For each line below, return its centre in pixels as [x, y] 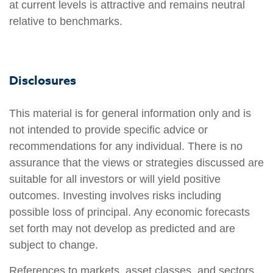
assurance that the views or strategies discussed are [136, 163]
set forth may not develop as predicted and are [122, 229]
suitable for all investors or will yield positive [115, 179]
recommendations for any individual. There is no [126, 147]
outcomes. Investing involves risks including [115, 196]
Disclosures [43, 80]
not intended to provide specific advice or [108, 130]
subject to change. [54, 245]
